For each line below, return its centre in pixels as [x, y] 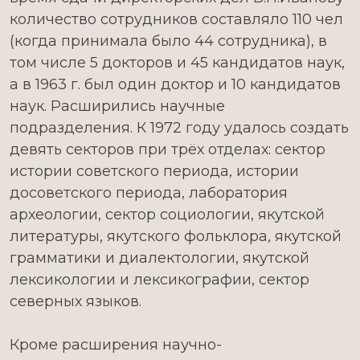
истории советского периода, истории [154, 171]
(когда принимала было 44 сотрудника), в [168, 41]
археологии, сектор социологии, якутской [167, 215]
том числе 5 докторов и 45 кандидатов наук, [177, 63]
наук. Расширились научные [117, 106]
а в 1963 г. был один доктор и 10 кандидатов [175, 84]
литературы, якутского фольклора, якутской [176, 236]
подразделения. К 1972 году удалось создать [179, 128]
